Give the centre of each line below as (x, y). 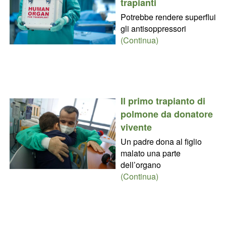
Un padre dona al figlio (161, 141)
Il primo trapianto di (163, 101)
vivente (136, 127)
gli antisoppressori (153, 28)
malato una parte (150, 153)
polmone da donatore (166, 114)
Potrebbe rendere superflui (168, 17)
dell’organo (140, 164)
